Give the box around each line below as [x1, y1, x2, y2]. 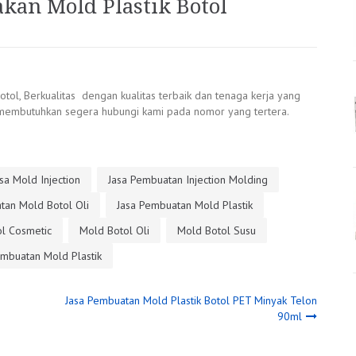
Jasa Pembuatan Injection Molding [108, 172, 268, 187]
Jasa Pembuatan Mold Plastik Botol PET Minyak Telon [65, 292, 317, 308]
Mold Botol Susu [177, 222, 256, 238]
